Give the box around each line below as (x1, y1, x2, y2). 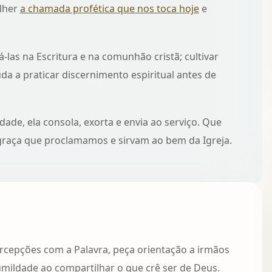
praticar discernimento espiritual (22, 67, 174, 81)
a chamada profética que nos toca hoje (19, 2, 199, 16)
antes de (174, 67, 216, 81)
